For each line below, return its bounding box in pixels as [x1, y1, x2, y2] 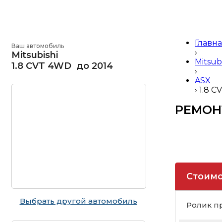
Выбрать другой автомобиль [19, 196, 137, 206]
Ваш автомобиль [11, 42, 64, 50]
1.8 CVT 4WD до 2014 [11, 60, 113, 71]
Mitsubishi [11, 50, 58, 60]
